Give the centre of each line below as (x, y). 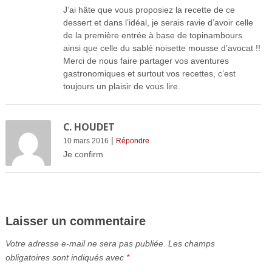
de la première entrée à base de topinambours (152, 35)
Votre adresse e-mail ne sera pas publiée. (85, 243)
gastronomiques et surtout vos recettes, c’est (149, 73)
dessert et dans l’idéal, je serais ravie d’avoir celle (158, 22)
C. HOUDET (89, 127)
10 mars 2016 (86, 141)
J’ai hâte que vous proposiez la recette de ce (149, 9)
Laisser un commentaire (75, 221)
